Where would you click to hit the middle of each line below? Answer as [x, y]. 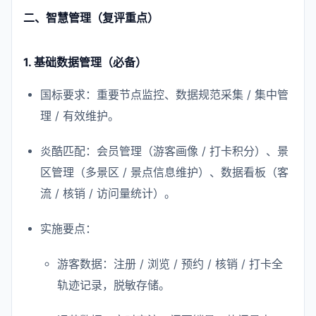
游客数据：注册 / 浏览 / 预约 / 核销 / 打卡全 [170, 264]
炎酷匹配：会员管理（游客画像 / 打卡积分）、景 [164, 151]
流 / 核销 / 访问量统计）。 [108, 193]
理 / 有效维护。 [80, 116]
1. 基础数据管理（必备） [85, 62]
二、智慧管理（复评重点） [91, 18]
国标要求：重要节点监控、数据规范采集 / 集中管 [164, 95]
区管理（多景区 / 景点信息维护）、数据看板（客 [164, 172]
